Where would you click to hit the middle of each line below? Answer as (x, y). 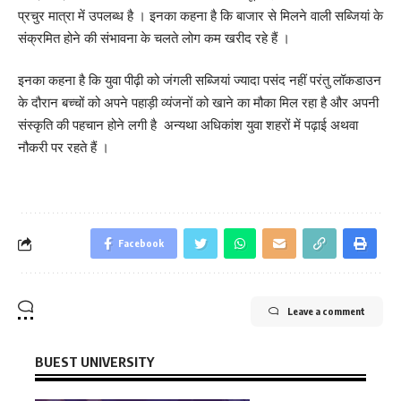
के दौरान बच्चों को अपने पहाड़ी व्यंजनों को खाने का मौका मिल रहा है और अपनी (198, 103)
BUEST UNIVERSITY (94, 362)
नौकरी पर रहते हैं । (64, 148)
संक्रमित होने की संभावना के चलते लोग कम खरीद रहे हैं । (154, 38)
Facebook (141, 243)
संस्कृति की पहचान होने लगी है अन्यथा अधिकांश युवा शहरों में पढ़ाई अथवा (188, 125)
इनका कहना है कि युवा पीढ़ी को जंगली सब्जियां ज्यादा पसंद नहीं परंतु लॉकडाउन (200, 81)
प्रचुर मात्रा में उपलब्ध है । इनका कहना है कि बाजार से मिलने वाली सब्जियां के (200, 15)
